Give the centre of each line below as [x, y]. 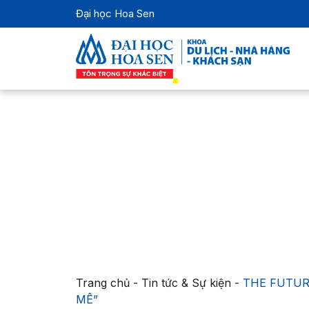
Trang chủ [102, 283]
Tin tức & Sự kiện [186, 283]
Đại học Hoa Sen [115, 13]
